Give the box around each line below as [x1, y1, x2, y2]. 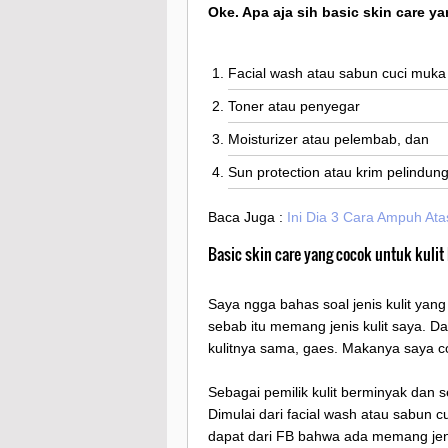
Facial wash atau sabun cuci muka [228, 65, 446, 82]
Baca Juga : [208, 208, 287, 225]
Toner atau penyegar [228, 98, 360, 115]
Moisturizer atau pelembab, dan [228, 131, 429, 148]
